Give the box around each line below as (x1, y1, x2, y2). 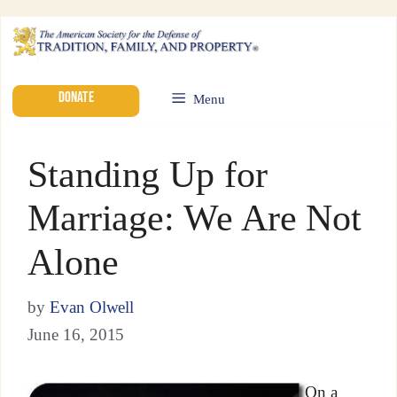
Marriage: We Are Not (27, 197, 362, 238)
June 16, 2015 (27, 324, 125, 344)
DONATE (58, 88, 94, 106)
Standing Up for (27, 153, 268, 194)
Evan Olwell (49, 297, 135, 316)
